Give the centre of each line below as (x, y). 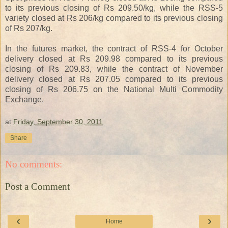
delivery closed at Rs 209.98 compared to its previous (114, 59)
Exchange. (24, 99)
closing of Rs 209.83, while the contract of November (114, 69)
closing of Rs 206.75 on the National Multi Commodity (114, 89)
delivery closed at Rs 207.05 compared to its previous (114, 79)
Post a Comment (37, 186)
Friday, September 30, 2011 (58, 121)
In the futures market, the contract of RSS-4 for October (114, 48)
